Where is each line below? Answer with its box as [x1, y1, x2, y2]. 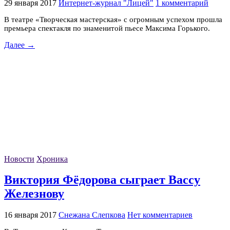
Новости [4, 154, 34, 163]
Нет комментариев [127, 210, 193, 220]
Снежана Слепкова [59, 210, 125, 220]
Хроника [36, 154, 68, 163]
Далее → [4, 40, 35, 49]
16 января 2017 [4, 210, 56, 220]
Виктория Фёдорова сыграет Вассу [4, 173, 200, 187]
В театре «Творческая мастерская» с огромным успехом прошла [4, 15, 222, 24]
